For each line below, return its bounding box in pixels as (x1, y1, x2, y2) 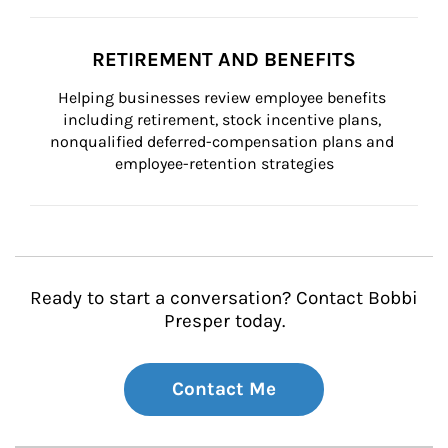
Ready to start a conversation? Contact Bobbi (30, 287, 418, 309)
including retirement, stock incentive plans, (63, 110, 385, 129)
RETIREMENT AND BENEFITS (92, 48, 356, 71)
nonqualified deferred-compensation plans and (50, 132, 398, 151)
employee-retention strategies (114, 154, 334, 173)
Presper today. (163, 310, 285, 332)
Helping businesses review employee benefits (58, 88, 390, 107)
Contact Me (172, 378, 276, 400)
